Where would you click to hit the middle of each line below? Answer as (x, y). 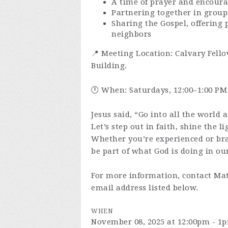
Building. (110, 66)
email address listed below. (145, 188)
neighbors (132, 34)
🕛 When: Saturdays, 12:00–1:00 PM (159, 90)
